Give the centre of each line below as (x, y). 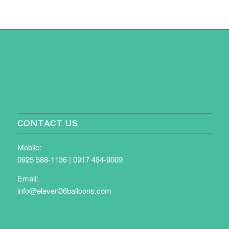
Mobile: (29, 147)
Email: (28, 178)
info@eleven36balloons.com (64, 190)
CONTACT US (47, 123)
